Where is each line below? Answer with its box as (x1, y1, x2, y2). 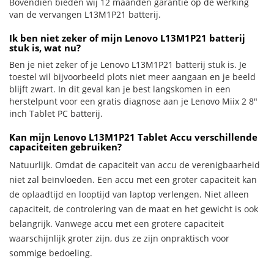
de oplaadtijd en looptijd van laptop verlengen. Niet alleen (9, 188, 249, 200)
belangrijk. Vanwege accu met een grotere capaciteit (9, 218, 224, 229)
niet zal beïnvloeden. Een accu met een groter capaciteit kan (9, 174, 257, 185)
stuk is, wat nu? (9, 42, 81, 54)
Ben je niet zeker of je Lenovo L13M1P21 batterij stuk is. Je (9, 59, 246, 70)
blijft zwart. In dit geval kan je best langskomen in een (9, 83, 231, 95)
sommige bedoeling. (9, 247, 92, 259)
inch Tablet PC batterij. (9, 108, 103, 119)
